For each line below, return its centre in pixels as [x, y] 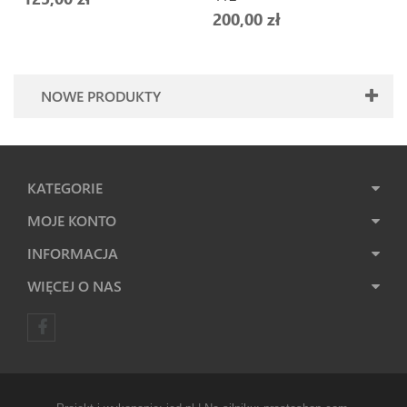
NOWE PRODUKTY [101, 96]
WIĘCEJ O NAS [74, 286]
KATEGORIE [65, 188]
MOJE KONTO [72, 220]
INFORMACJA [73, 253]
